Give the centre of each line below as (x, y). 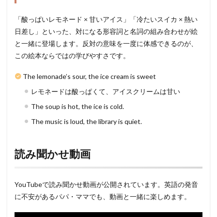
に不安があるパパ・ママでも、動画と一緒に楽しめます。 (103, 196)
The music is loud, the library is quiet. (86, 121)
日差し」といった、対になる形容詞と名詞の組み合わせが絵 (106, 31)
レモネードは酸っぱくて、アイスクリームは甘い (106, 91)
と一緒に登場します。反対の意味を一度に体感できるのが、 (106, 43)
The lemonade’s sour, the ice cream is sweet (89, 76)
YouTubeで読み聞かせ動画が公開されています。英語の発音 (106, 184)
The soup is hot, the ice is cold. (77, 106)
